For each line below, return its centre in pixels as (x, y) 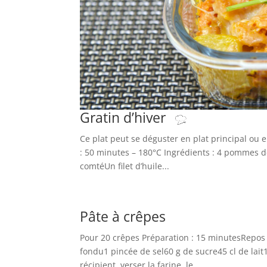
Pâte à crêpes (125, 216)
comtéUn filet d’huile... (125, 166)
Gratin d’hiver (125, 117)
